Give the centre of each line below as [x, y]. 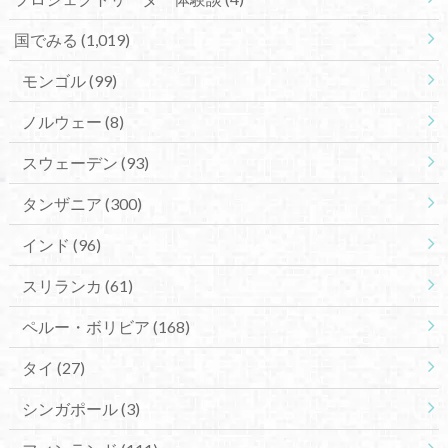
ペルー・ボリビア [87, 326]
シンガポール [71, 408]
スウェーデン [71, 162]
